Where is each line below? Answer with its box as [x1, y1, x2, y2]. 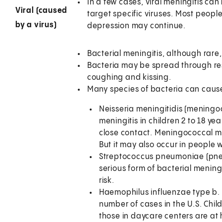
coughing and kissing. [87, 73, 171, 82]
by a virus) [15, 20, 57, 29]
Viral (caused [15, 6, 68, 15]
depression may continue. [87, 21, 186, 30]
